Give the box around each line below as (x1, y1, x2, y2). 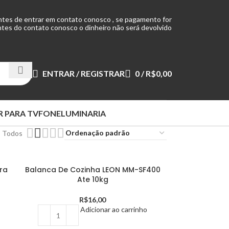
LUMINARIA (60, 108, 106, 118)
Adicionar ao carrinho (80, 205, 148, 214)
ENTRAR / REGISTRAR (42, 68, 125, 78)
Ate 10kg (77, 174, 108, 185)
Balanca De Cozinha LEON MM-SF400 (25, 165, 161, 175)
